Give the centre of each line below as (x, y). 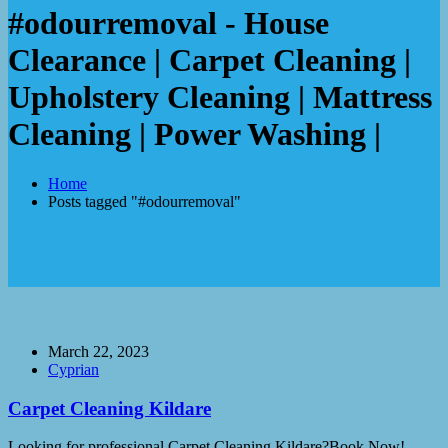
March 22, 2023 (98, 351)
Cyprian (73, 369)
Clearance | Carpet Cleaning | (209, 60)
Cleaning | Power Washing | (194, 134)
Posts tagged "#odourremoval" (144, 201)
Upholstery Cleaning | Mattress (220, 97)
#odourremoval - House (168, 23)
